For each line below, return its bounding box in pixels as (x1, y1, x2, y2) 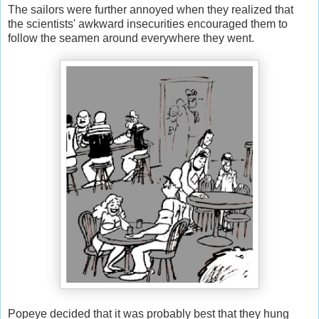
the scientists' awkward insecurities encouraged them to (8, 17, 288, 30)
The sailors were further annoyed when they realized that (8, 3, 293, 16)
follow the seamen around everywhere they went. (8, 31, 254, 44)
